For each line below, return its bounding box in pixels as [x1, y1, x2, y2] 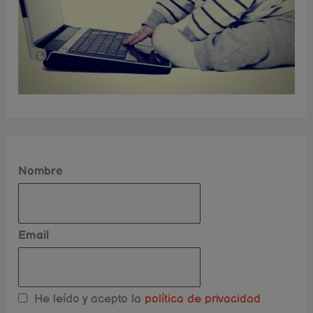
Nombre [18, 164, 64, 179]
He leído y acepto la [27, 292, 142, 307]
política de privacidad [141, 292, 261, 307]
